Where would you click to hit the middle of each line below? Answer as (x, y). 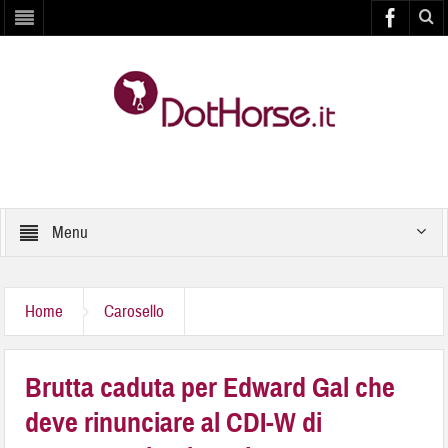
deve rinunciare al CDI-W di (174, 422)
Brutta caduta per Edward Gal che (210, 387)
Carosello (134, 311)
